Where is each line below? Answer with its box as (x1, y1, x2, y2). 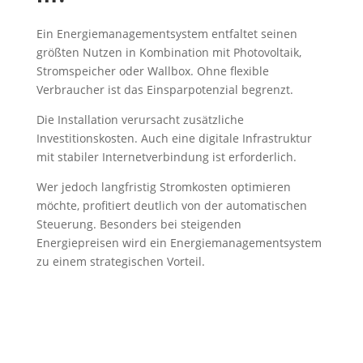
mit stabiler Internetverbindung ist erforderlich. (36, 149, 297, 164)
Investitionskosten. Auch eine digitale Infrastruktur (36, 130, 312, 146)
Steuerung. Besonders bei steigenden (36, 216, 241, 232)
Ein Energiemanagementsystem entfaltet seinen (36, 26, 297, 41)
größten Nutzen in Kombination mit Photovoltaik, (36, 45, 301, 60)
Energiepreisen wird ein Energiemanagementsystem (36, 235, 322, 250)
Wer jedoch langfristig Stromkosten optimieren (36, 179, 291, 194)
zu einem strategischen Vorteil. (36, 254, 205, 269)
